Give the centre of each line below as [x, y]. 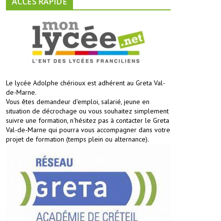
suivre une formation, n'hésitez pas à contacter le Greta [87, 121]
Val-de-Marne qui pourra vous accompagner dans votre [88, 130]
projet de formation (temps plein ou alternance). [77, 139]
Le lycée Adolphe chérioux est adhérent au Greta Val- [85, 83]
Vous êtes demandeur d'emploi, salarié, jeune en [77, 102]
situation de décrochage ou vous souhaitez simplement [87, 111]
